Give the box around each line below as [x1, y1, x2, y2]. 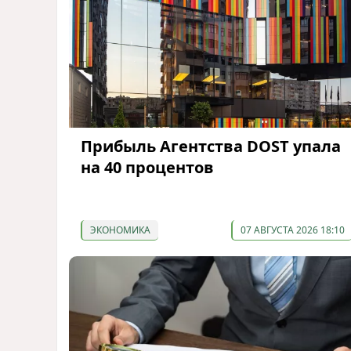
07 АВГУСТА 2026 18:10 [240, 223, 345, 237]
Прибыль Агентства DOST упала [81, 136, 341, 157]
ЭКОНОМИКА [90, 223, 150, 237]
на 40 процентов [81, 157, 214, 179]
